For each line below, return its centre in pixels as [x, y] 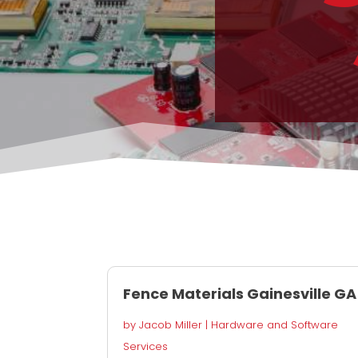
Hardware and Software [275, 325]
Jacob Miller [171, 325]
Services [146, 347]
